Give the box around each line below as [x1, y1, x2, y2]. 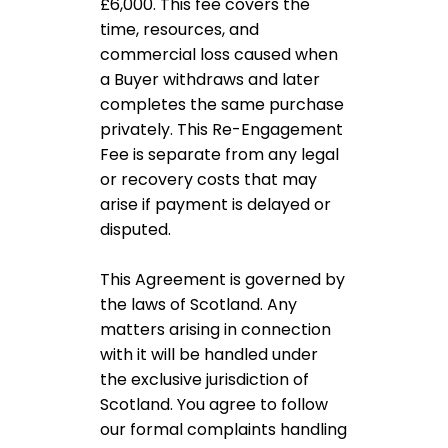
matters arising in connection [100, 318, 331, 341]
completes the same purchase [100, 93, 344, 116]
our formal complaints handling [100, 418, 347, 441]
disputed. [100, 218, 171, 241]
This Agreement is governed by [100, 268, 345, 291]
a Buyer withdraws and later [100, 68, 320, 91]
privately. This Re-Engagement [100, 118, 343, 141]
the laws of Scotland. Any [100, 293, 297, 316]
